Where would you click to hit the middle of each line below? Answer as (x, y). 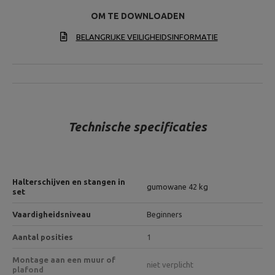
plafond (28, 269)
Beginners (165, 214)
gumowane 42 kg (177, 187)
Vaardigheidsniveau (52, 214)
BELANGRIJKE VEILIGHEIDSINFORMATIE (147, 37)
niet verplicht (170, 265)
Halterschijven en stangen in (69, 182)
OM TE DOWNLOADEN (137, 16)
